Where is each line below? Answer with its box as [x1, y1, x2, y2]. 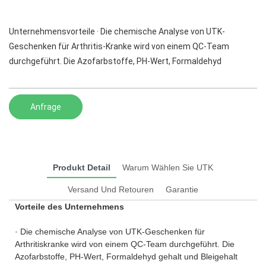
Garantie [166, 184, 198, 194]
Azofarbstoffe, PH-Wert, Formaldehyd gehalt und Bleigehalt [15, 251, 237, 261]
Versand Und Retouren [68, 184, 154, 194]
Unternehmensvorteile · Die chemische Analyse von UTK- [9, 27, 225, 37]
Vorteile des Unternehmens [15, 201, 124, 211]
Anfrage [30, 102, 61, 112]
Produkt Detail [53, 162, 110, 172]
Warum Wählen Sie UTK [122, 162, 213, 172]
